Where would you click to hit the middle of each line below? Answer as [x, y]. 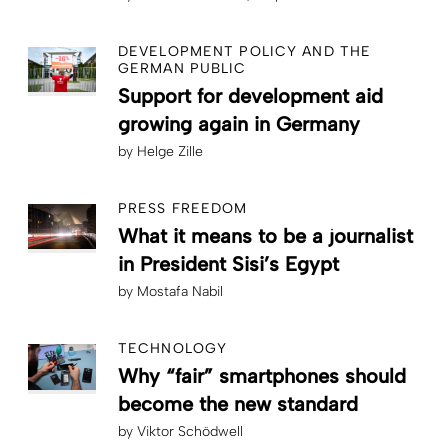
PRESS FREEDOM [183, 208]
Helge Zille [170, 151]
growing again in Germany [239, 123]
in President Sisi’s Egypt [228, 263]
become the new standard [238, 403]
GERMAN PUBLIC [182, 68]
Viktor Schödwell [190, 431]
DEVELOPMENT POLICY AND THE [245, 51]
